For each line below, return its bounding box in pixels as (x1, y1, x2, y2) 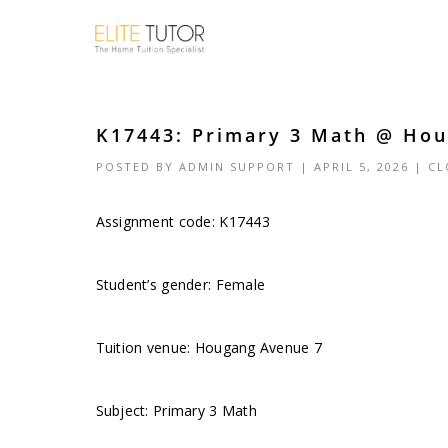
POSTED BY (95, 159, 179, 174)
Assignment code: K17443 (95, 212, 270, 231)
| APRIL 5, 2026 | (294, 159, 428, 174)
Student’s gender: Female (95, 275, 266, 294)
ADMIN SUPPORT (178, 159, 295, 174)
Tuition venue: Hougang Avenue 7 (95, 338, 323, 357)
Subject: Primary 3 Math (95, 401, 257, 420)
